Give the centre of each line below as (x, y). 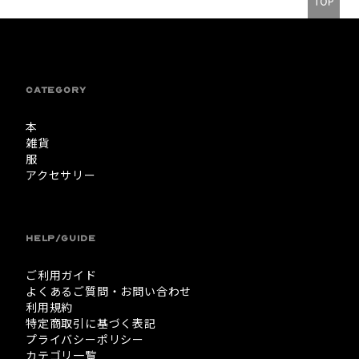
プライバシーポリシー (85, 339)
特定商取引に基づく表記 (91, 323)
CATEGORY (56, 91)
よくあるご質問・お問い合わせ (109, 291)
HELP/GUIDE (61, 239)
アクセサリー (61, 175)
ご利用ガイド (61, 275)
